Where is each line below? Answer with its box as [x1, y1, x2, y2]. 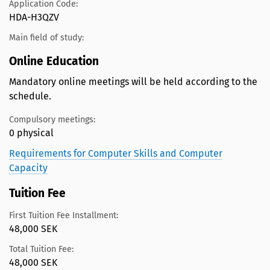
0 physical [9, 127, 54, 139]
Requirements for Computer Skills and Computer [9, 148, 222, 160]
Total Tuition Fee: [9, 244, 74, 255]
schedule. [9, 90, 51, 102]
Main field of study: [9, 33, 84, 43]
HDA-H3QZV [9, 11, 59, 23]
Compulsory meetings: [9, 115, 95, 125]
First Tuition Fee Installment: [9, 210, 118, 221]
